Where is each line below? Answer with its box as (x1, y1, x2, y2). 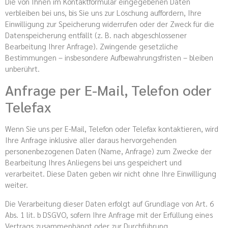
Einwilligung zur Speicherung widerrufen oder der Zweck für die (5, 18, 214, 28)
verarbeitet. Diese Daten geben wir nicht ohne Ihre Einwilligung (5, 168, 216, 179)
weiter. (5, 180, 28, 190)
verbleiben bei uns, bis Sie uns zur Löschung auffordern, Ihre (5, 7, 202, 17)
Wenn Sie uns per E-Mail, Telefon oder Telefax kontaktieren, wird (5, 124, 218, 134)
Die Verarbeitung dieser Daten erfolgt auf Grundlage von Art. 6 (5, 198, 214, 208)
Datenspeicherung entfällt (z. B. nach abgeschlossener (5, 30, 187, 40)
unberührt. (5, 63, 40, 73)
